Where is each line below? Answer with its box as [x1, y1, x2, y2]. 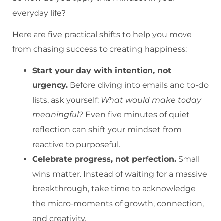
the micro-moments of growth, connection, [32, 198, 204, 208]
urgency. [32, 80, 68, 90]
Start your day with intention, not [32, 65, 171, 75]
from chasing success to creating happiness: [12, 44, 187, 54]
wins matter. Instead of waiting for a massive [32, 169, 207, 179]
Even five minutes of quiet [83, 110, 190, 119]
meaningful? [32, 110, 83, 119]
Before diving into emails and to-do [68, 80, 209, 90]
